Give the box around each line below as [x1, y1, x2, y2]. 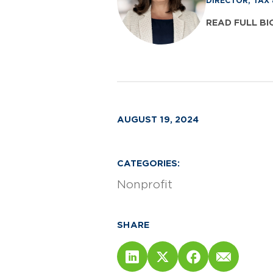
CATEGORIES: [117, 158, 180, 169]
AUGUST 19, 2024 [117, 115, 199, 125]
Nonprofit [117, 178, 172, 191]
